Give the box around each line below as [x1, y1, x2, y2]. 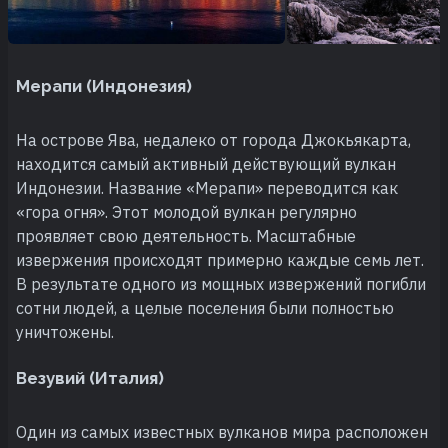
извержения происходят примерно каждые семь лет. [16, 249, 424, 270]
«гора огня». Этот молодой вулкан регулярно [16, 201, 357, 222]
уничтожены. [16, 321, 114, 342]
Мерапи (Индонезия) [16, 75, 192, 96]
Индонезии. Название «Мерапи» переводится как [16, 177, 398, 198]
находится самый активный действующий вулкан [16, 153, 396, 174]
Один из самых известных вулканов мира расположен [16, 421, 428, 442]
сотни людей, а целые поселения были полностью [16, 297, 394, 318]
